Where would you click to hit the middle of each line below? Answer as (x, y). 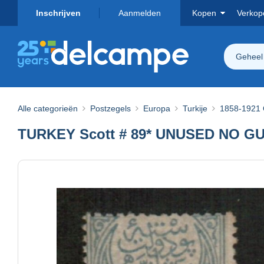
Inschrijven (58, 13)
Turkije (195, 108)
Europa (157, 108)
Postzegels (110, 108)
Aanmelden (140, 13)
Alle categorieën (48, 108)
